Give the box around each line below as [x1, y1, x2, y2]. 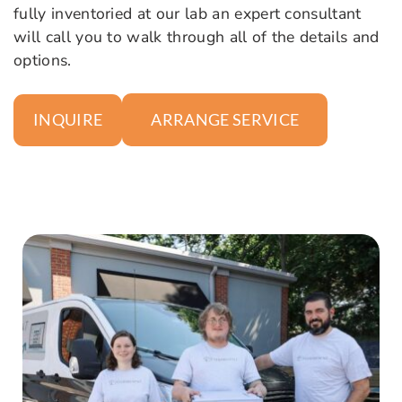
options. [13, 49, 72, 72]
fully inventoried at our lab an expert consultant [13, 3, 362, 25]
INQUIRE [33, 109, 103, 129]
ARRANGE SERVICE [151, 109, 300, 130]
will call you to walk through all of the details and [13, 26, 380, 48]
